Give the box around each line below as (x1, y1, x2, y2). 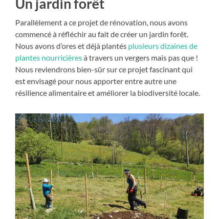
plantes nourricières (15, 53, 84, 63)
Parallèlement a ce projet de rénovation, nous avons (15, 18, 188, 27)
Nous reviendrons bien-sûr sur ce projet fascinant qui (15, 65, 193, 74)
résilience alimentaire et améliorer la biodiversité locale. (15, 88, 200, 98)
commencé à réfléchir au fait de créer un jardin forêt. (15, 29, 189, 39)
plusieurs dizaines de (128, 41, 198, 51)
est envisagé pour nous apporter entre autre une (15, 76, 177, 86)
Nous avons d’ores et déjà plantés (15, 41, 129, 51)
